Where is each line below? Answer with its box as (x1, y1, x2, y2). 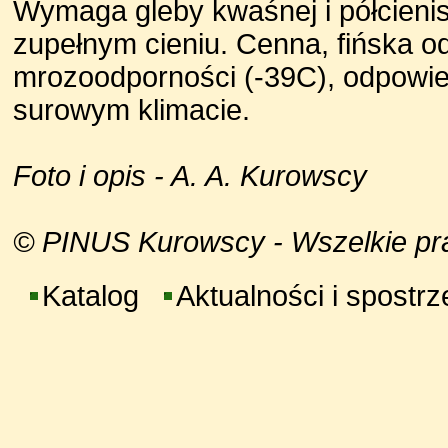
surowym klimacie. (13, 94, 250, 126)
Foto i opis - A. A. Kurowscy (13, 160, 367, 192)
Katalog (42, 280, 139, 312)
